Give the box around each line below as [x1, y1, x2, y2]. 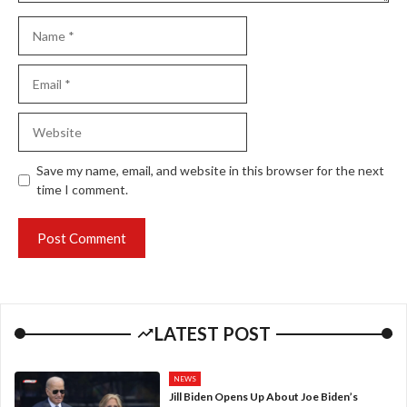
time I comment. [36, 182, 128, 198]
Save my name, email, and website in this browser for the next [36, 163, 384, 179]
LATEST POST [154, 323, 271, 345]
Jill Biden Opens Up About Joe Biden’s [169, 390, 359, 404]
